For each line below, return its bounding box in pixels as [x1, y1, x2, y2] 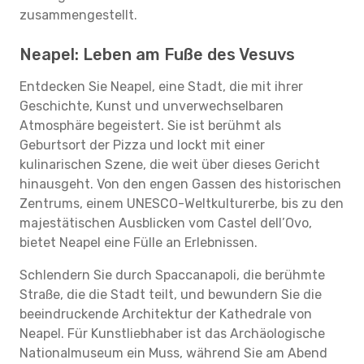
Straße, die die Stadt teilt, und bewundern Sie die [19, 287, 322, 302]
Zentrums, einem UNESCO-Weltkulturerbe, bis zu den [19, 196, 344, 211]
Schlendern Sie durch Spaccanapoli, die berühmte [19, 267, 325, 283]
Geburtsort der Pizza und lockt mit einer [19, 137, 265, 153]
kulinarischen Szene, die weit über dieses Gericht [19, 157, 320, 172]
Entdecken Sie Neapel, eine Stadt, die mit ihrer [19, 79, 303, 94]
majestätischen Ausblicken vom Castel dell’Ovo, [19, 215, 312, 231]
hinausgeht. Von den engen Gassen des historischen [19, 176, 341, 192]
